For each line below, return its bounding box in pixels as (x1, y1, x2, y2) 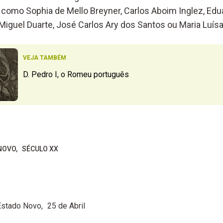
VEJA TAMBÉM (22, 54, 66, 62)
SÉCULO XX (21, 144, 58, 153)
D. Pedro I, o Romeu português (22, 70, 129, 80)
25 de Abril (47, 201, 85, 211)
